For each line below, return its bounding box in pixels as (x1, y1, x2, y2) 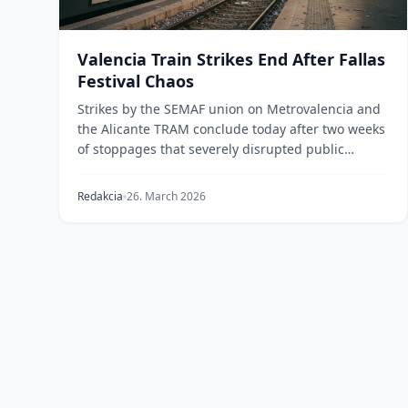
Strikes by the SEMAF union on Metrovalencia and (77, 100, 381, 117)
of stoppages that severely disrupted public (77, 140, 344, 158)
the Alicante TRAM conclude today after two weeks (77, 120, 385, 138)
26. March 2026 (127, 189, 206, 204)
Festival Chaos (77, 70, 194, 92)
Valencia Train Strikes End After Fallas (77, 48, 385, 70)
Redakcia (77, 189, 123, 204)
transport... (77, 160, 146, 178)
